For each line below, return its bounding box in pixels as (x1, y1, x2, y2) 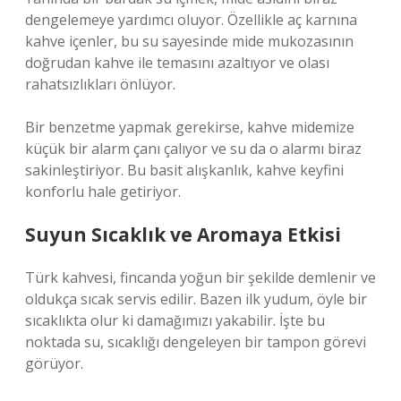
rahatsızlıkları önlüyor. (25, 74, 175, 94)
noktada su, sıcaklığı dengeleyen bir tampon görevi (25, 332, 366, 352)
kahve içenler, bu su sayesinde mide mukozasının (25, 31, 354, 51)
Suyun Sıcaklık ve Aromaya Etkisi (25, 222, 341, 247)
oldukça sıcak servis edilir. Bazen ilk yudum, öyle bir (25, 289, 367, 309)
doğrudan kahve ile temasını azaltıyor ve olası (25, 53, 329, 73)
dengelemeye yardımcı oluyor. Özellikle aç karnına (25, 10, 357, 30)
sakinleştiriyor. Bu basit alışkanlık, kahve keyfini (25, 160, 344, 180)
